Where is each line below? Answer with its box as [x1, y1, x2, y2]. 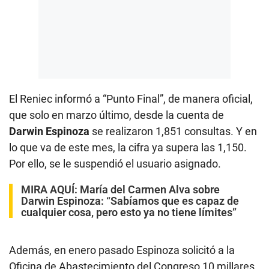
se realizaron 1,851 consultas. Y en [89, 125, 257, 138]
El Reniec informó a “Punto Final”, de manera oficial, [9, 92, 253, 106]
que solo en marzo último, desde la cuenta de [9, 109, 224, 122]
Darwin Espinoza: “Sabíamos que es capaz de [21, 195, 239, 208]
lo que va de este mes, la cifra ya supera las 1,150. [9, 141, 247, 154]
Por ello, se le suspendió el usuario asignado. [9, 157, 221, 171]
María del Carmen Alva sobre [80, 183, 220, 196]
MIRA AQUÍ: [21, 183, 80, 196]
